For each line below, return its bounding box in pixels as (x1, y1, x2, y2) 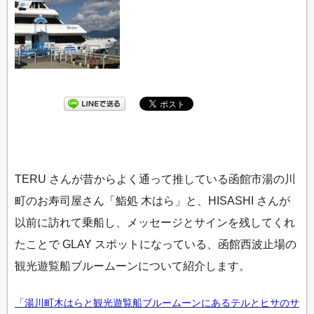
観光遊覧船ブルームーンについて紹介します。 (15, 259, 250, 272)
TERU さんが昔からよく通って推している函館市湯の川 (15, 172, 296, 185)
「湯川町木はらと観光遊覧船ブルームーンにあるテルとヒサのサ (15, 297, 299, 309)
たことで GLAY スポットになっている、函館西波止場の (15, 237, 296, 250)
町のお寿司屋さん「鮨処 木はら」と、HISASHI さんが (15, 193, 290, 207)
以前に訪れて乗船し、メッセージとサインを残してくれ (15, 215, 295, 228)
